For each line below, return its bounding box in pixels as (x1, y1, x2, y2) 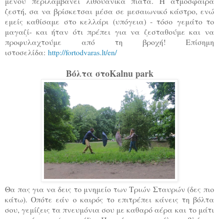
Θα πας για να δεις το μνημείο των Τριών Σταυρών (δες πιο (5, 184, 214, 195)
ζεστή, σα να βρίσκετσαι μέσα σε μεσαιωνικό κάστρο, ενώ (5, 6, 214, 17)
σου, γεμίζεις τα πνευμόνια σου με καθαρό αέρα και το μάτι (5, 204, 214, 215)
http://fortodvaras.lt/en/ (48, 47, 119, 58)
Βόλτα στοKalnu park (66, 67, 153, 80)
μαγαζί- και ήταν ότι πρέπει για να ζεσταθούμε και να (5, 26, 214, 37)
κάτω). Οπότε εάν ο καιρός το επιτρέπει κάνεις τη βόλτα (5, 194, 214, 205)
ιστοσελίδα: (5, 47, 48, 58)
